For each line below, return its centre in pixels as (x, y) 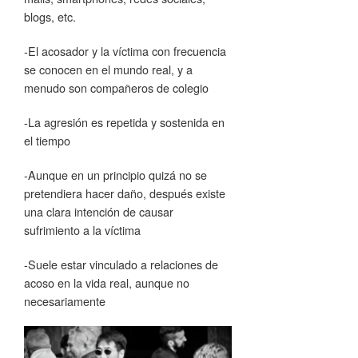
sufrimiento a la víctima (82, 229)
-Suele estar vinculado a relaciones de (121, 264)
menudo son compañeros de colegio (116, 87)
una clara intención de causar (99, 211)
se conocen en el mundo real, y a (108, 69)
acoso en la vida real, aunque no (107, 282)
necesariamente (65, 300)
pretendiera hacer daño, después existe (125, 193)
